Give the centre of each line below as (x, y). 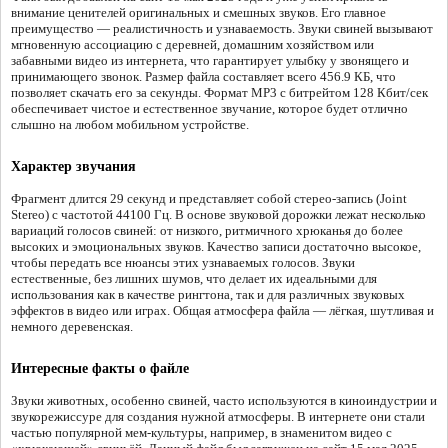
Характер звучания (73, 167)
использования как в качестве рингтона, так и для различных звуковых (208, 295)
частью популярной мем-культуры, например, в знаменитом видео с (201, 433)
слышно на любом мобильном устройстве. (130, 125)
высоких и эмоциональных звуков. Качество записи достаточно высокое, (216, 247)
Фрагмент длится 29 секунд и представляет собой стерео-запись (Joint (209, 199)
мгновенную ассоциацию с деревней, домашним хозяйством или (192, 45)
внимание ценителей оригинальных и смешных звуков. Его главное (198, 13)
